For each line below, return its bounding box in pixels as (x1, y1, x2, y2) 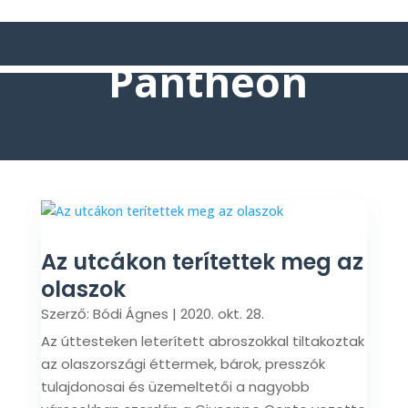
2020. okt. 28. (179, 304, 264, 323)
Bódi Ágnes (92, 304, 168, 323)
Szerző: (40, 304, 93, 323)
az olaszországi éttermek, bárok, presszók (40, 354, 325, 373)
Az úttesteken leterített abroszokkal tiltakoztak (40, 331, 364, 351)
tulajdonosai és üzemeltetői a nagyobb (40, 377, 310, 396)
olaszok (40, 274, 126, 304)
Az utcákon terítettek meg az (40, 247, 363, 277)
